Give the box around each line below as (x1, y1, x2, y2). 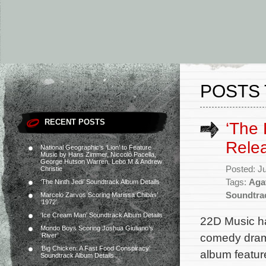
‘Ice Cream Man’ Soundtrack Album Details (40, 211, 163, 218)
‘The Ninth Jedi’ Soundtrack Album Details (40, 178, 160, 185)
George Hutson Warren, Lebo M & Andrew (40, 158, 162, 165)
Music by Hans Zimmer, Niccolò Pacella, (40, 151, 156, 158)
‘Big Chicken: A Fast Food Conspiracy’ (40, 245, 150, 252)
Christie (40, 165, 62, 172)
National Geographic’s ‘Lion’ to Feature (40, 144, 151, 151)
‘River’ (40, 232, 58, 239)
